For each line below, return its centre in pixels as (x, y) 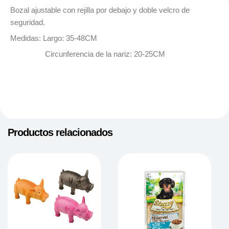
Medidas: (27, 39)
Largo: (54, 39)
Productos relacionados (60, 132)
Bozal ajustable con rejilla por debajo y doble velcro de (100, 10)
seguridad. (28, 22)
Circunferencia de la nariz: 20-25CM (89, 54)
